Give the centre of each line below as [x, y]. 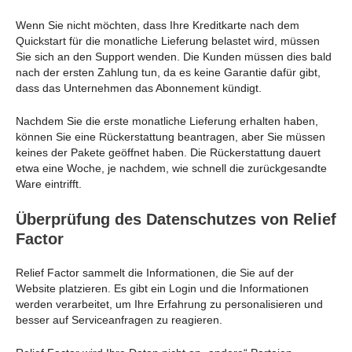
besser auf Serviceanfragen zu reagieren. [119, 319]
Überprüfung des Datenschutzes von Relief [176, 219]
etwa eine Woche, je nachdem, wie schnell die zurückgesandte [171, 169]
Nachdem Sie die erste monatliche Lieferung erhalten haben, [167, 121]
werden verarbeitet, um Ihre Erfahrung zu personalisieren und [169, 304]
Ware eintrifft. [49, 184]
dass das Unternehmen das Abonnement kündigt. [139, 88]
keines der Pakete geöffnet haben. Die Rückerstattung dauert [168, 153]
